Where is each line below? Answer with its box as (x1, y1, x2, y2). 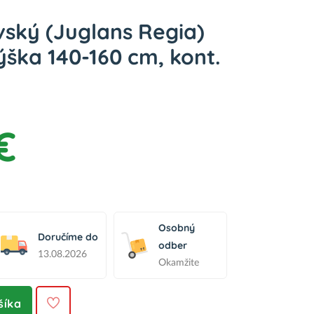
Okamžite (158, 258, 199, 268)
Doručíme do (38, 230, 98, 243)
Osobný (158, 221, 195, 234)
